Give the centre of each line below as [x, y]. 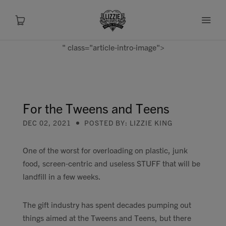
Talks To [106, 213]
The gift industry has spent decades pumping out [107, 204]
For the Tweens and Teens [96, 108]
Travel [106, 185]
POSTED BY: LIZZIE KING [128, 123]
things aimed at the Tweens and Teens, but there [107, 217]
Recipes [106, 131]
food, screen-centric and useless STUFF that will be [111, 163]
